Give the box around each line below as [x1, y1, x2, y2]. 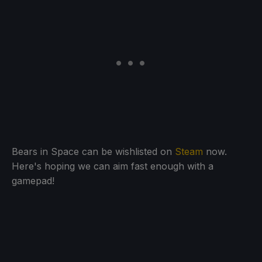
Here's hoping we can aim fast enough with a [12, 160, 213, 172]
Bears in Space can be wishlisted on [12, 145, 175, 157]
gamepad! [12, 174, 54, 187]
